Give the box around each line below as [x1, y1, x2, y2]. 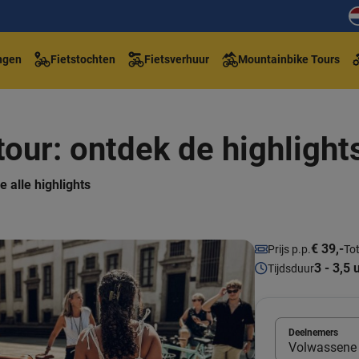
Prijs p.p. [268, 242, 311, 256]
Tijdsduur [268, 261, 314, 275]
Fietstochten [50, 52, 115, 66]
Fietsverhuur [144, 52, 209, 66]
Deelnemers [288, 327, 338, 338]
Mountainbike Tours [238, 52, 340, 66]
